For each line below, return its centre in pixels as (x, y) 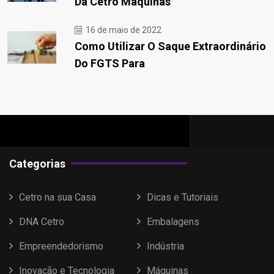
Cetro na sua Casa (57, 197)
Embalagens (173, 221)
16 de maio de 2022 (123, 30)
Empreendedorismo (61, 246)
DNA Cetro (42, 221)
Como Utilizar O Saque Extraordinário (170, 46)
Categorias (37, 163)
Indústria (165, 246)
